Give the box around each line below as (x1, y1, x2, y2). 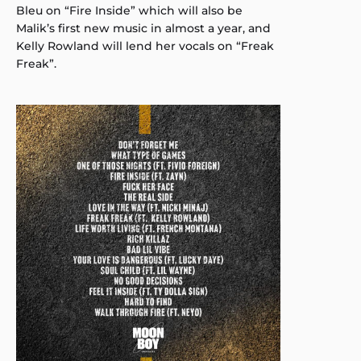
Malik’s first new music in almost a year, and (16, 21, 271, 35)
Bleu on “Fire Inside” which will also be (16, 3, 243, 18)
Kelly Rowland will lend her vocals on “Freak (16, 39, 274, 53)
